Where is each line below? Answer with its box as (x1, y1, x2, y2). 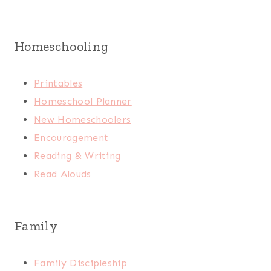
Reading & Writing (34, 150, 121, 162)
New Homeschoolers (34, 114, 131, 126)
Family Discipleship (34, 257, 128, 269)
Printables (34, 77, 83, 90)
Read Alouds (34, 168, 91, 180)
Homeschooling (15, 38, 109, 55)
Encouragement (34, 132, 109, 144)
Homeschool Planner (34, 96, 132, 108)
